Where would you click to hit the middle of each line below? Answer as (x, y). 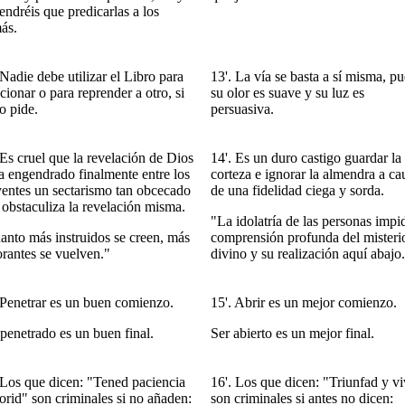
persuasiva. (242, 109)
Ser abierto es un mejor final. (292, 333)
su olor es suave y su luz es (287, 93)
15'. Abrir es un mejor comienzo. (304, 302)
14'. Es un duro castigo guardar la (306, 158)
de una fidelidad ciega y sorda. (297, 190)
